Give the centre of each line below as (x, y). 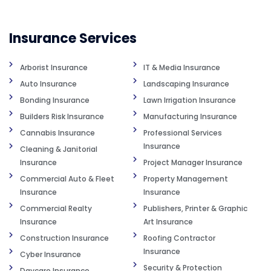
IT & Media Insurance (182, 67)
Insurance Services (73, 38)
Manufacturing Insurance (191, 116)
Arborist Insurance (54, 67)
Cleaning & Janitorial (58, 149)
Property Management (186, 178)
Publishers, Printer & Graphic (196, 208)
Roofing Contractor (180, 238)
